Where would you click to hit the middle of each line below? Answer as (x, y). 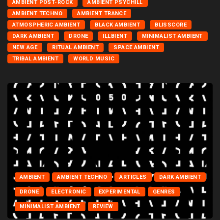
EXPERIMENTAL (119, 192)
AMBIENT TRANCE (102, 14)
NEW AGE (25, 48)
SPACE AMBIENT (136, 48)
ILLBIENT (115, 36)
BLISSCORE (171, 25)
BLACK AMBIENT (118, 25)
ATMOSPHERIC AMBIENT (46, 25)
